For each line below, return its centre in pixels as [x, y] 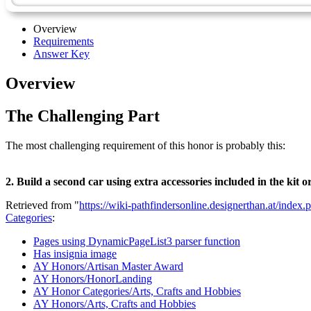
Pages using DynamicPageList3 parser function [137, 241]
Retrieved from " [42, 205]
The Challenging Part [83, 116]
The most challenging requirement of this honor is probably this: [145, 145]
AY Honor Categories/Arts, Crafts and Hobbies [137, 291]
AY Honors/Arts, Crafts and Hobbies [115, 303]
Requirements [64, 41]
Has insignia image [75, 253]
